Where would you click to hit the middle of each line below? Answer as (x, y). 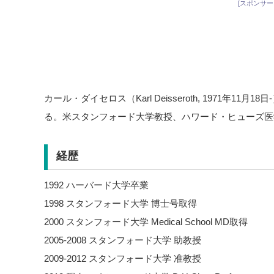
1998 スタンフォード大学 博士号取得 (120, 203)
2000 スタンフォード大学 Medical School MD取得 (146, 221)
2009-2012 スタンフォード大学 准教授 (123, 258)
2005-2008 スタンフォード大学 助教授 (123, 240)
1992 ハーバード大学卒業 (96, 185)
